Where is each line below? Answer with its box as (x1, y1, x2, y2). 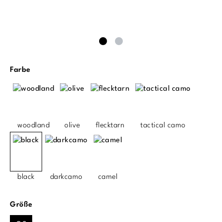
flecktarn (95, 122, 124, 130)
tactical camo (140, 122, 186, 130)
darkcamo (50, 173, 83, 181)
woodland (17, 122, 50, 130)
